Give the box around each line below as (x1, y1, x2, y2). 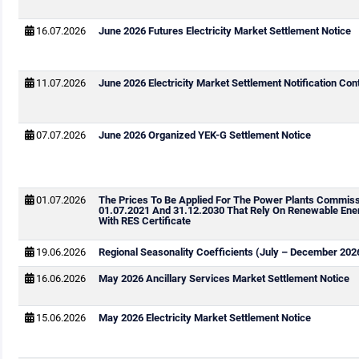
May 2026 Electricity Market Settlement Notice (98, 312, 311, 324)
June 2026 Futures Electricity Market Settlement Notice (98, 25, 351, 37)
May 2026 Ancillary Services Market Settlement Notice (98, 272, 349, 284)
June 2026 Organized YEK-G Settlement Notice (98, 129, 311, 141)
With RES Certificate (98, 215, 191, 227)
